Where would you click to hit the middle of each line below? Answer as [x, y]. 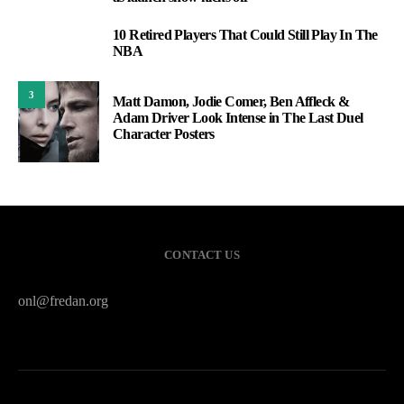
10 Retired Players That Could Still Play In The [245, 35]
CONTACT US [202, 255]
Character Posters [164, 134]
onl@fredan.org [63, 301]
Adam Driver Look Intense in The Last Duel [238, 118]
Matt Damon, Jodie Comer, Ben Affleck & [231, 102]
